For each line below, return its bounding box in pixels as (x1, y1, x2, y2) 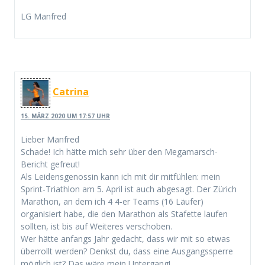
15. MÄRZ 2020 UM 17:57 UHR (21, 111, 110, 120)
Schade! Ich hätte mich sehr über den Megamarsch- (21, 146, 218, 157)
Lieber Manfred (21, 133, 79, 145)
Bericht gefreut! (21, 158, 80, 170)
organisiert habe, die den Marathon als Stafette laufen (21, 208, 228, 219)
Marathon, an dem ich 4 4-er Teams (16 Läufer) (21, 195, 203, 207)
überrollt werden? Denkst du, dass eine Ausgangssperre (21, 245, 233, 257)
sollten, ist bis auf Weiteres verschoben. (21, 220, 172, 232)
